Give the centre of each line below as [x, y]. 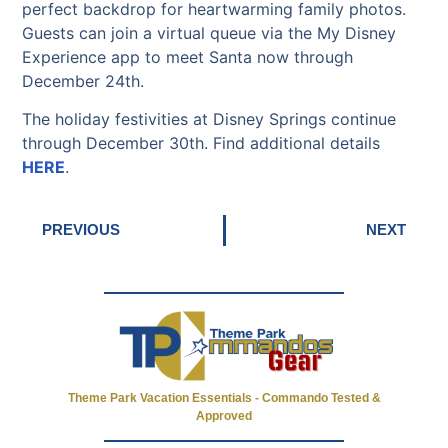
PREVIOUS [81, 230]
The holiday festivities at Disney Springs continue [209, 119]
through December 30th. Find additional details [201, 143]
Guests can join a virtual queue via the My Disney [209, 33]
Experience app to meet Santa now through [188, 57]
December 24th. [83, 81]
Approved [224, 415]
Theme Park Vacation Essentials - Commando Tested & [224, 397]
